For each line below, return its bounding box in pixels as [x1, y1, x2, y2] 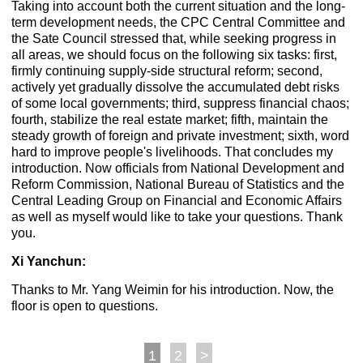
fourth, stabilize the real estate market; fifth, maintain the [11, 113, 329, 127]
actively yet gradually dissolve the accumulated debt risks [11, 80, 340, 95]
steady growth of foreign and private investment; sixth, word [11, 129, 350, 143]
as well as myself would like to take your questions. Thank [11, 210, 344, 224]
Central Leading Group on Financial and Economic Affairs [11, 194, 343, 208]
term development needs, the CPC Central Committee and [11, 15, 346, 30]
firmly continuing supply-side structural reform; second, [11, 64, 323, 79]
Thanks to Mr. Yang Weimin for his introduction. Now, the [11, 283, 335, 297]
